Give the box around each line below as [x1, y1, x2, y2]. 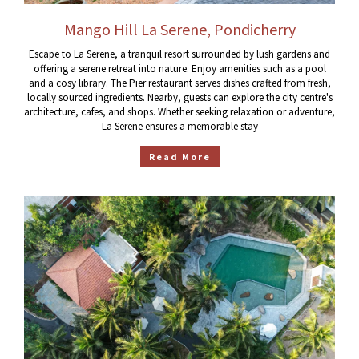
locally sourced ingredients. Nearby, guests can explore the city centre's [26, 91, 333, 105]
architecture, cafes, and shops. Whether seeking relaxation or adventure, [24, 105, 335, 119]
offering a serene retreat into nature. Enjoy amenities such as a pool [33, 62, 326, 76]
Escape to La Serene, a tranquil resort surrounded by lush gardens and [29, 47, 330, 62]
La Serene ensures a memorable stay [101, 119, 258, 134]
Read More [148, 151, 211, 163]
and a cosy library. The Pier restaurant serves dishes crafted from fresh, [28, 76, 331, 91]
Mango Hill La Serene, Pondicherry [63, 19, 296, 40]
